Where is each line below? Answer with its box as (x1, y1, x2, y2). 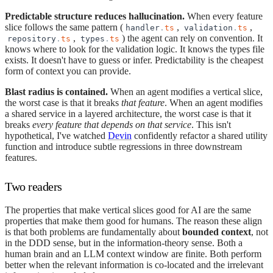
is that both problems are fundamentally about (5, 226, 182, 237)
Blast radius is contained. (5, 86, 108, 97)
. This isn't (191, 119, 231, 130)
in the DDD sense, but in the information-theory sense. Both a (5, 237, 243, 248)
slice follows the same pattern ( (5, 21, 123, 32)
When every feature (185, 10, 263, 21)
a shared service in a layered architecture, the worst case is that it (5, 108, 251, 119)
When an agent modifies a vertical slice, (108, 86, 263, 97)
